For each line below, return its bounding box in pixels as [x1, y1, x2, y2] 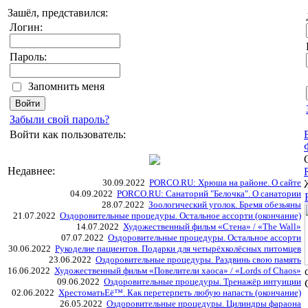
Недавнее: [8, 165, 55, 177]
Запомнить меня [28, 80, 104, 92]
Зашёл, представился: [8, 7, 108, 19]
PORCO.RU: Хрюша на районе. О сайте [149, 177, 301, 188]
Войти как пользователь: [10, 129, 126, 140]
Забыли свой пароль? [10, 113, 109, 125]
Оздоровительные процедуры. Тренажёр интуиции [104, 276, 301, 287]
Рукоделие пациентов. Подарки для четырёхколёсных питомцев [55, 243, 301, 254]
